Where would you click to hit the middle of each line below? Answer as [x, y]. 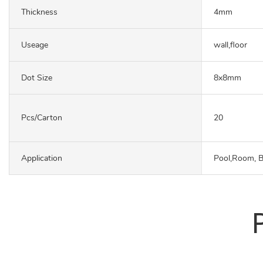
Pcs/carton [42, 118]
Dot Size [37, 77]
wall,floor [230, 45]
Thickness [39, 12]
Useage [35, 45]
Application [42, 158]
